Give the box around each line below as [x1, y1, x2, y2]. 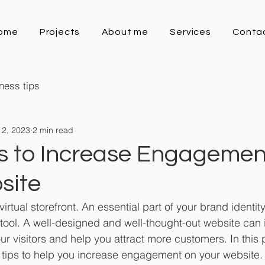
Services [170, 27, 211, 37]
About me [101, 27, 148, 37]
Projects [39, 27, 80, 37]
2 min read [33, 124, 73, 135]
